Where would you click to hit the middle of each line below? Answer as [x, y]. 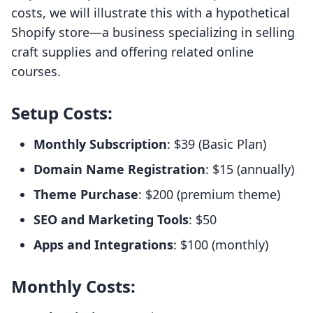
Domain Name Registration [119, 169]
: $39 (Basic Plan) [217, 144]
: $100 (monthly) [221, 245]
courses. [36, 72]
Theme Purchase [86, 195]
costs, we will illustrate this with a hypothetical [151, 13]
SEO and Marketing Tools [111, 220]
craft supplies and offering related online [132, 52]
